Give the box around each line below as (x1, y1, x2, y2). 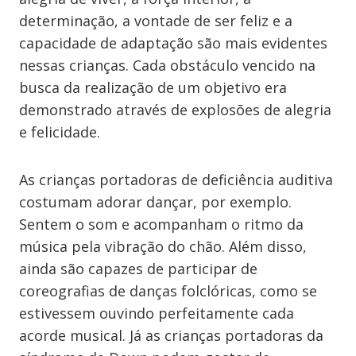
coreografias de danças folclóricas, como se (19, 281, 317, 300)
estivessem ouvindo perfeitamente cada (19, 304, 294, 323)
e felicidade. (19, 122, 100, 141)
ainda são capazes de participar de (19, 259, 257, 278)
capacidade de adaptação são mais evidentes (19, 33, 327, 52)
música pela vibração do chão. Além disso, (19, 237, 307, 256)
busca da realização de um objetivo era (19, 78, 287, 97)
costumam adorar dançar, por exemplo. (19, 192, 292, 211)
